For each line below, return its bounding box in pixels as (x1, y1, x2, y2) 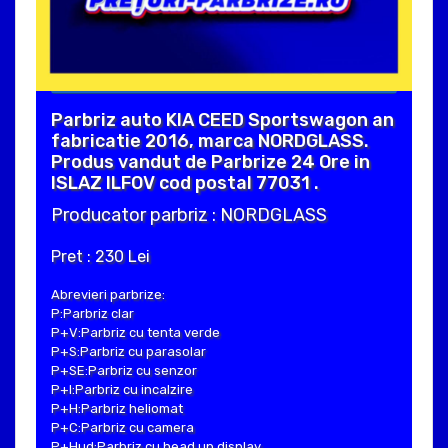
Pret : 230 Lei (51, 246, 150, 266)
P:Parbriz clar (51, 305, 134, 321)
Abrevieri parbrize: (51, 286, 165, 302)
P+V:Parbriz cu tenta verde (51, 324, 220, 340)
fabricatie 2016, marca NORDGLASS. (51, 129, 369, 152)
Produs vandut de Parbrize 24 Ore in (51, 150, 370, 173)
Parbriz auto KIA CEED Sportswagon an (51, 108, 394, 131)
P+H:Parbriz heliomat (51, 400, 183, 416)
